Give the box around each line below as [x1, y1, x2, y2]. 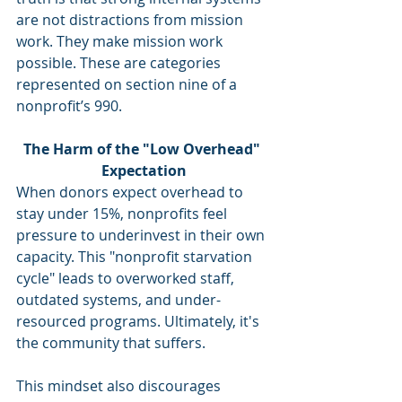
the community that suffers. [16, 333, 205, 353]
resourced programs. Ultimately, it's [16, 311, 263, 331]
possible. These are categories [16, 53, 224, 73]
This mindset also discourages [16, 376, 224, 396]
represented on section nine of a [16, 74, 240, 94]
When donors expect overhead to [16, 182, 247, 202]
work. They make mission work [16, 31, 226, 51]
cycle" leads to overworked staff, [16, 268, 238, 288]
